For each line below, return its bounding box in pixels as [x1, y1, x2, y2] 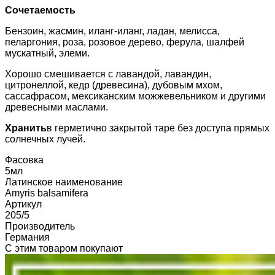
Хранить [5, 123, 47, 134]
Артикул [5, 199, 42, 210]
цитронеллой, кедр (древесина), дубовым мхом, [5, 80, 222, 91]
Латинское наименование [5, 177, 123, 188]
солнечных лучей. [5, 134, 85, 145]
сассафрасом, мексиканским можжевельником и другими [5, 91, 266, 102]
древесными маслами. [5, 102, 108, 113]
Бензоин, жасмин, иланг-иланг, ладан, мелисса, [5, 26, 220, 37]
